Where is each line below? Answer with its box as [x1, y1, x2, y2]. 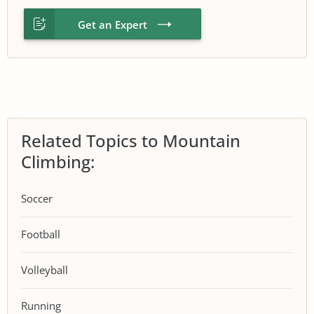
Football [21, 227, 60, 241]
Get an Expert [78, 17, 147, 32]
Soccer [21, 191, 53, 205]
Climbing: [21, 149, 95, 173]
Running [21, 299, 61, 313]
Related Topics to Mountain [21, 128, 240, 152]
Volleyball [21, 263, 68, 277]
